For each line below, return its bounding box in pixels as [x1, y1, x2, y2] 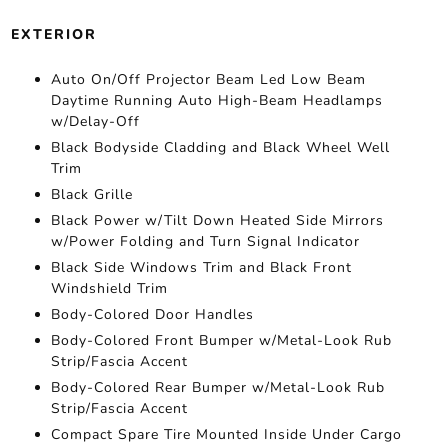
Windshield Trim [50, 279, 168, 298]
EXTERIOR [10, 25, 97, 44]
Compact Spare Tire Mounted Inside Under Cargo [50, 425, 402, 444]
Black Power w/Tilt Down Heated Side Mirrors [50, 211, 384, 230]
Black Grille [50, 185, 133, 204]
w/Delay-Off [50, 112, 140, 131]
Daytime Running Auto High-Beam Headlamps [50, 91, 383, 110]
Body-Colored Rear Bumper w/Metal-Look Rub [50, 378, 385, 397]
